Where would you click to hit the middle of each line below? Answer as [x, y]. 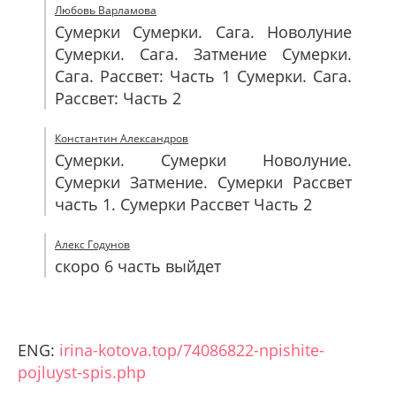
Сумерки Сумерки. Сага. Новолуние [203, 32]
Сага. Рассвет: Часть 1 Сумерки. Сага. [203, 76]
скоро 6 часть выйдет [138, 266]
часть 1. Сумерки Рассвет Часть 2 [183, 204]
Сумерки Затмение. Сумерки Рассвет [203, 182]
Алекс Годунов [92, 244]
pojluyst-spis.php [82, 372]
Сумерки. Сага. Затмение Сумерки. [203, 54]
